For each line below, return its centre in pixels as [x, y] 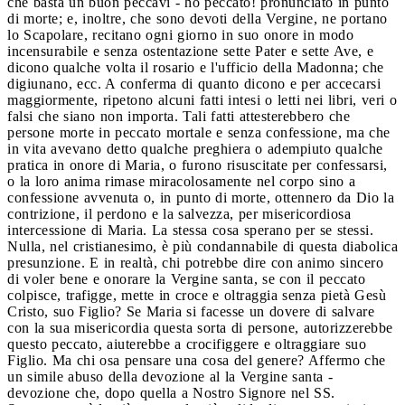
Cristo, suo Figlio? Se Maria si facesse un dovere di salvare [191, 311]
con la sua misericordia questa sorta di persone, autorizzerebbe [200, 327]
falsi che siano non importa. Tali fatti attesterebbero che [179, 116]
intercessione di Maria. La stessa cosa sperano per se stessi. [190, 230]
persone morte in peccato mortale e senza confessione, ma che [199, 132]
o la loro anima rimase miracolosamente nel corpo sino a [181, 181]
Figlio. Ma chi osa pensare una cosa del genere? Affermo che [197, 360]
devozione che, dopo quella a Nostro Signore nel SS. [171, 392]
